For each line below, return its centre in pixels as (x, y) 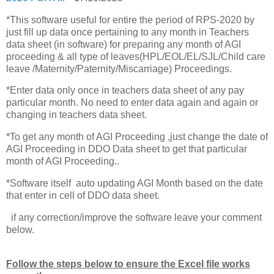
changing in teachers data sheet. (76, 115)
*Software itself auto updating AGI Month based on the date (135, 183)
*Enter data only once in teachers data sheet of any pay (125, 91)
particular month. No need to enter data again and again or (132, 103)
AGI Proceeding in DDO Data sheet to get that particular (127, 149)
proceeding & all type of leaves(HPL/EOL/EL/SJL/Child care (136, 56)
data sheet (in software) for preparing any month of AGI (124, 44)
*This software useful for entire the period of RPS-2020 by (130, 20)
